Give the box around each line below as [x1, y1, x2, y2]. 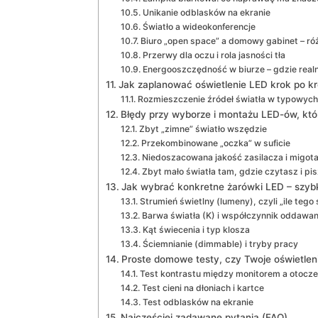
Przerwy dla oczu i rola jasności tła [142, 50, 285, 61]
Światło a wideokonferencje [142, 21, 256, 33]
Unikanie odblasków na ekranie [142, 7, 270, 18]
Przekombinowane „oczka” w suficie [141, 138, 290, 149]
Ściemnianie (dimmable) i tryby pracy [142, 238, 298, 250]
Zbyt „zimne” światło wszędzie [138, 124, 267, 135]
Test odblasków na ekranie [142, 297, 253, 308]
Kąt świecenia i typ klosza [142, 224, 250, 236]
